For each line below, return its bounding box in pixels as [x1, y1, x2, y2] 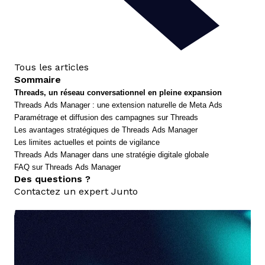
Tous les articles [14, 62, 89, 73]
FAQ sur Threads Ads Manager [14, 163, 121, 172]
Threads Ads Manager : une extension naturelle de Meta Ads [14, 101, 222, 110]
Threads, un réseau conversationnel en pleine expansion [14, 88, 222, 98]
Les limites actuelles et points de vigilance [14, 138, 160, 147]
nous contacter [14, 198, 83, 210]
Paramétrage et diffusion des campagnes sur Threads [14, 113, 198, 122]
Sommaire [14, 74, 61, 86]
